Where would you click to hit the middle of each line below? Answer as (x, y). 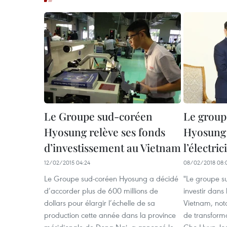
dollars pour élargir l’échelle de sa (100, 203)
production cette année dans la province (110, 215)
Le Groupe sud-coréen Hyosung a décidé (111, 178)
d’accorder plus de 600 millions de (101, 191)
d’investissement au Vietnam (112, 147)
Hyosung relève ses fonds (105, 132)
